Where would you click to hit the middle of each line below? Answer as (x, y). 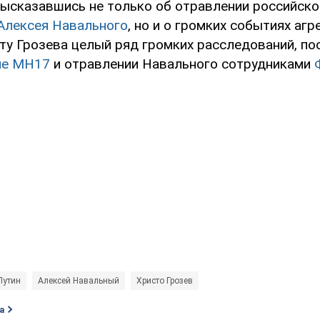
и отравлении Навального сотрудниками (182, 64)
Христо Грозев (165, 281)
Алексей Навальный (79, 281)
